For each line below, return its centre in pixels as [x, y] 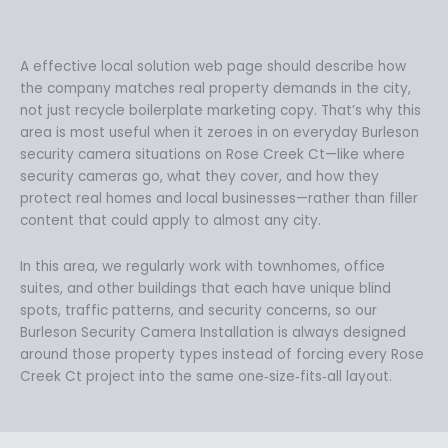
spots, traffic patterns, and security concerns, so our [198, 311]
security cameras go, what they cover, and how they [199, 177]
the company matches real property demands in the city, [215, 89]
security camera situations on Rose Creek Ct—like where [212, 155]
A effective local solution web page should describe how [213, 67]
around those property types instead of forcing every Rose [222, 355]
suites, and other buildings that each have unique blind [205, 289]
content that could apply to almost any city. [170, 221]
